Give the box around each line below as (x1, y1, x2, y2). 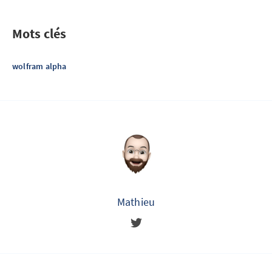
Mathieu (117, 195, 155, 209)
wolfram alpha (12, 61, 67, 72)
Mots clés (12, 25, 67, 42)
